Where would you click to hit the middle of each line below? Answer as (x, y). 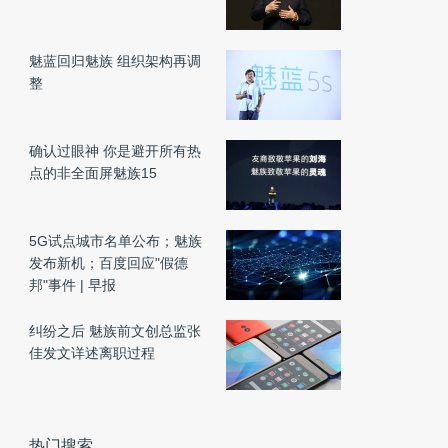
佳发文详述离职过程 (92, 353)
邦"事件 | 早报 (72, 285)
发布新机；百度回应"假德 (108, 263)
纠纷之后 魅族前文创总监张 (115, 331)
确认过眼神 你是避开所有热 (115, 151)
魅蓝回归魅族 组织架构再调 (115, 61)
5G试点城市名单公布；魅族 (115, 241)
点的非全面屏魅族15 (93, 173)
